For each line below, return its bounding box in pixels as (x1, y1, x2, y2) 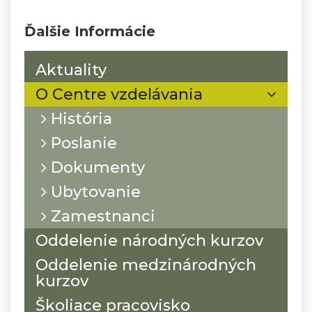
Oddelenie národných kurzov (36, 231, 263, 250)
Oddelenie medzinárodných (36, 255, 256, 274)
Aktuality (36, 60, 107, 79)
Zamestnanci (47, 206, 155, 226)
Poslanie (47, 133, 117, 153)
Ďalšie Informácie (24, 22, 155, 40)
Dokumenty (47, 157, 145, 177)
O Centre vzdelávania (36, 84, 203, 104)
